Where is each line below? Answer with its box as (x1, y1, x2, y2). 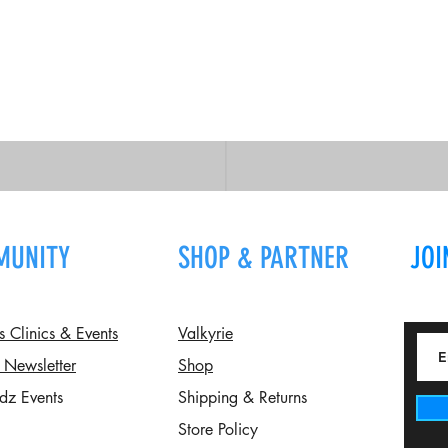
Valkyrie (178, 323, 233, 345)
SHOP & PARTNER (178, 240, 349, 277)
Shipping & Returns (178, 387, 307, 409)
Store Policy (178, 419, 263, 441)
